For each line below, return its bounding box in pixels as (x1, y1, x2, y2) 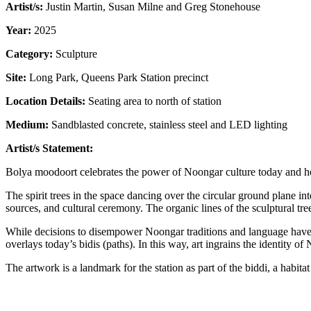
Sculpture (56, 48, 97, 60)
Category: (6, 48, 56, 60)
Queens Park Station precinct (81, 72, 208, 84)
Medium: (6, 119, 51, 131)
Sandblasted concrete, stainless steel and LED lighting (51, 119, 287, 131)
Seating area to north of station (88, 95, 221, 108)
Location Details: (6, 95, 88, 108)
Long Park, (29, 72, 78, 84)
